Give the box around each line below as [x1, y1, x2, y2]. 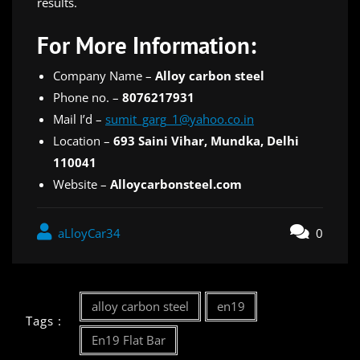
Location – [53, 132, 113, 149]
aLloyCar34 [55, 224, 121, 241]
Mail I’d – [53, 110, 105, 127]
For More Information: [37, 29, 256, 60]
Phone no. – [53, 88, 122, 105]
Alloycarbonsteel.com [110, 175, 242, 192]
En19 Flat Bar [91, 331, 166, 348]
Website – [53, 175, 110, 192]
